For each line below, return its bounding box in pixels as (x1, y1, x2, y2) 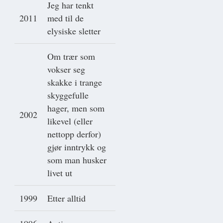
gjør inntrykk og (47, 140, 106, 153)
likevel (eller (47, 114, 93, 127)
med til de (47, 11, 84, 24)
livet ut (47, 166, 72, 179)
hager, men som (47, 102, 105, 114)
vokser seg (47, 63, 85, 75)
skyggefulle (47, 89, 89, 101)
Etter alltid (47, 192, 86, 204)
